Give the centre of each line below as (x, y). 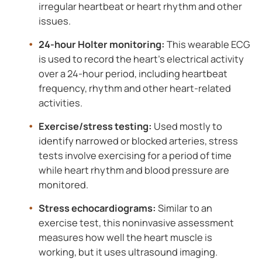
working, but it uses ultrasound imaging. (128, 251)
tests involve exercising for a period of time (135, 155)
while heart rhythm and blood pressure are (134, 170)
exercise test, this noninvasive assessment (136, 222)
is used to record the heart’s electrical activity (141, 58)
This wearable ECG (207, 44)
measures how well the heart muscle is (125, 237)
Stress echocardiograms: (98, 208)
